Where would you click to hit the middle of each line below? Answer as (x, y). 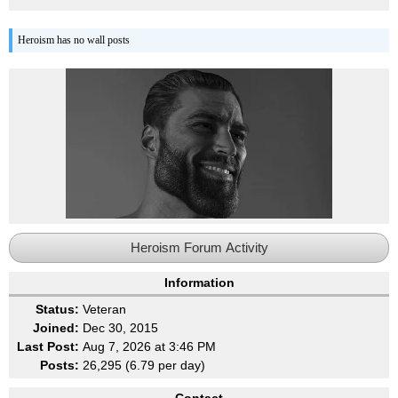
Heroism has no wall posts (74, 40)
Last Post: (48, 346)
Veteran (104, 309)
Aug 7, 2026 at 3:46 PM (149, 346)
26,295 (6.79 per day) (144, 365)
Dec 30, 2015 (120, 328)
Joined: (56, 328)
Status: (57, 309)
